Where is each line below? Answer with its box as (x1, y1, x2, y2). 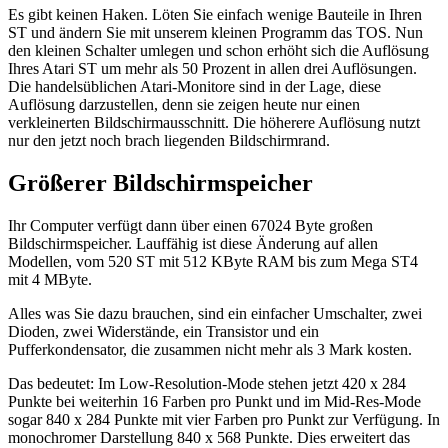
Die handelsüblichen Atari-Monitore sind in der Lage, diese (8, 77, 381, 95)
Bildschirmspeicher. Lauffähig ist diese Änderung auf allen (8, 234, 378, 252)
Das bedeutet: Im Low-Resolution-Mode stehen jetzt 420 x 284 (8, 374, 406, 392)
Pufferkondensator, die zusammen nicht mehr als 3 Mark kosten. (8, 340, 412, 358)
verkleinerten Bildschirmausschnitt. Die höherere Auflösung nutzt (8, 113, 420, 131)
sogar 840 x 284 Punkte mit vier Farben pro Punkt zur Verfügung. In (8, 410, 440, 428)
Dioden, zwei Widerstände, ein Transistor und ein (8, 322, 319, 340)
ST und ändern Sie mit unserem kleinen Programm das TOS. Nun (8, 23, 423, 41)
